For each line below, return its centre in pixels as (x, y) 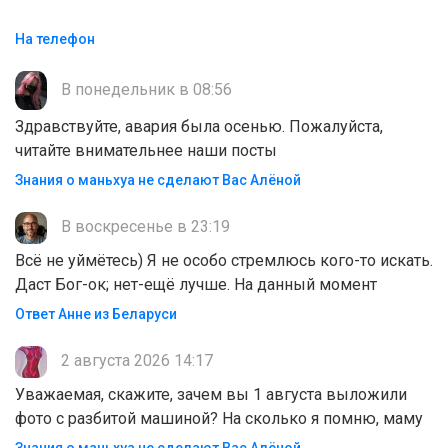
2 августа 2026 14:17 (135, 361)
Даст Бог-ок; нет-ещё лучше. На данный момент (196, 285)
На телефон (55, 39)
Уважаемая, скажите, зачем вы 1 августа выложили (211, 395)
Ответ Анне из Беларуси (96, 314)
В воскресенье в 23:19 (143, 227)
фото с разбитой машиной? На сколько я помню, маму (219, 419)
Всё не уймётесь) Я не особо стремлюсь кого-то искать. (224, 261)
